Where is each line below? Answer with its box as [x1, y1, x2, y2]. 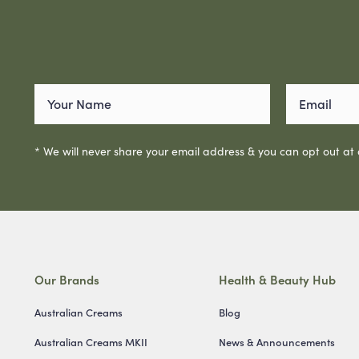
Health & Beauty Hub [219, 270, 337, 288]
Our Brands [34, 270, 99, 288]
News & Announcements [219, 333, 336, 349]
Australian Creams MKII [34, 333, 147, 349]
